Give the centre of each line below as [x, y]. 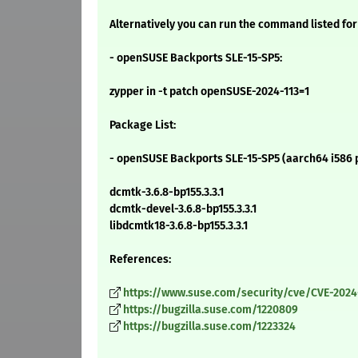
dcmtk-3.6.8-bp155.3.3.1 [167, 193]
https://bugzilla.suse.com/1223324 [209, 327]
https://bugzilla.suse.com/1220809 [211, 310]
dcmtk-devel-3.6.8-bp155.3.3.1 [183, 209]
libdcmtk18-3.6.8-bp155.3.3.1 [179, 226]
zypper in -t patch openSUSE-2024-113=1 [209, 92]
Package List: [143, 125]
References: [140, 260]
